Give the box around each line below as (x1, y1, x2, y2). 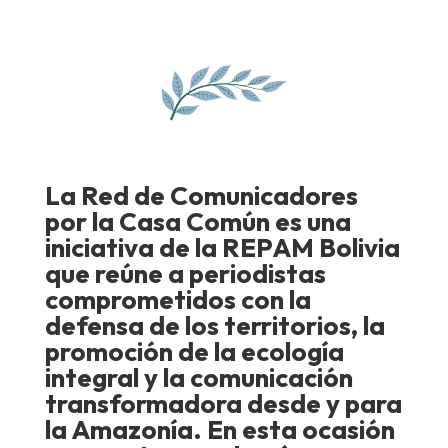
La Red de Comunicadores (44, 178, 358, 212)
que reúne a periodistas (44, 256, 326, 290)
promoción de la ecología (44, 334, 344, 368)
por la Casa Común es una (44, 204, 351, 238)
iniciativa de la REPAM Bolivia (44, 230, 400, 264)
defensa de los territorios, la (44, 308, 385, 342)
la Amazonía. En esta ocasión (44, 412, 395, 446)
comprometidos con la (44, 282, 311, 316)
